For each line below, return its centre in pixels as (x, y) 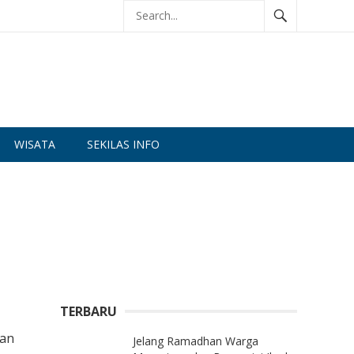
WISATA (35, 144)
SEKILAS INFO (123, 144)
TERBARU (88, 311)
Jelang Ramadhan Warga (196, 341)
